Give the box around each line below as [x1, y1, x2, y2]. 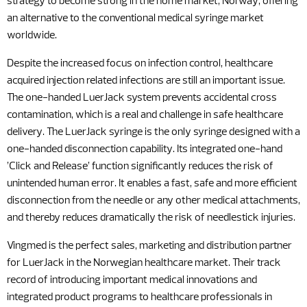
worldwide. [7, 30, 57, 41]
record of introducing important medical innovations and [7, 275, 257, 286]
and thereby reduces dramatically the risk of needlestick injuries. [7, 212, 295, 223]
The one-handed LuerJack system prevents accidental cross [7, 93, 277, 103]
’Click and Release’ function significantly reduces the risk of [7, 161, 273, 172]
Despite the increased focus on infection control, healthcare [7, 58, 273, 69]
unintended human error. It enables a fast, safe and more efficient [7, 178, 297, 189]
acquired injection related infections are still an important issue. [7, 75, 285, 86]
